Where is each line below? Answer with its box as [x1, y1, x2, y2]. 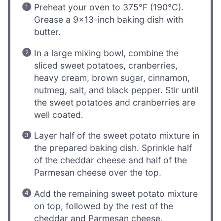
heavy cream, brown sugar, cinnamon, [34, 72, 190, 83]
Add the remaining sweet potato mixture [34, 188, 198, 199]
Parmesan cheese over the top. [34, 167, 162, 178]
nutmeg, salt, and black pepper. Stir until [34, 84, 199, 95]
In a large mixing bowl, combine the [34, 47, 179, 58]
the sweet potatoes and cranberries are [34, 97, 196, 108]
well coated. [34, 109, 84, 120]
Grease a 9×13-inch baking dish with [34, 14, 184, 25]
